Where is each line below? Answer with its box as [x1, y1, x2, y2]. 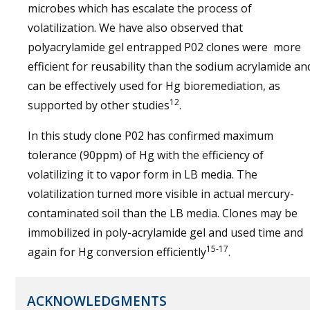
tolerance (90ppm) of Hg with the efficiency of [28, 147, 264, 163]
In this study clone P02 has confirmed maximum [28, 128, 273, 144]
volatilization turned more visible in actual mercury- [28, 186, 294, 202]
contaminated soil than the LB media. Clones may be [28, 206, 298, 221]
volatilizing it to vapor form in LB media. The [28, 167, 257, 183]
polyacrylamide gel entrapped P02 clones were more [28, 39, 301, 55]
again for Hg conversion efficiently [28, 244, 206, 260]
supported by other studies [28, 98, 170, 113]
